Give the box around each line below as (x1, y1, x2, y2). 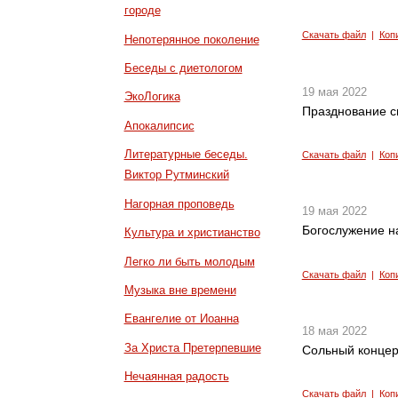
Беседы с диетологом (123, 61, 243, 76)
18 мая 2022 (301, 324, 367, 338)
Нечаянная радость (123, 370, 229, 384)
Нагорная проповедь (123, 196, 235, 211)
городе (123, 4, 161, 18)
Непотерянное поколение (123, 32, 259, 46)
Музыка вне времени (123, 283, 236, 297)
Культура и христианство (123, 226, 260, 240)
